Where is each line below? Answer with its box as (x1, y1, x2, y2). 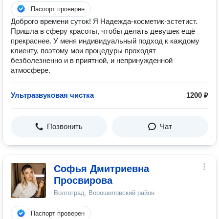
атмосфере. (11, 66, 50, 74)
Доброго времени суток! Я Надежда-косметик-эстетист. (11, 17, 197, 25)
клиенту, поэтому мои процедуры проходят (11, 46, 156, 55)
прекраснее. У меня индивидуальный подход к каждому (11, 37, 199, 45)
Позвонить (47, 122, 83, 131)
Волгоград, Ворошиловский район (54, 189, 154, 197)
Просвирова (54, 175, 112, 186)
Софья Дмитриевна (54, 163, 149, 174)
